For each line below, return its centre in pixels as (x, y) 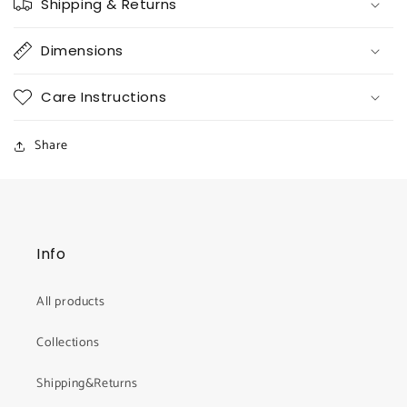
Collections (68, 343)
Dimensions (82, 50)
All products (71, 302)
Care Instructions (104, 97)
